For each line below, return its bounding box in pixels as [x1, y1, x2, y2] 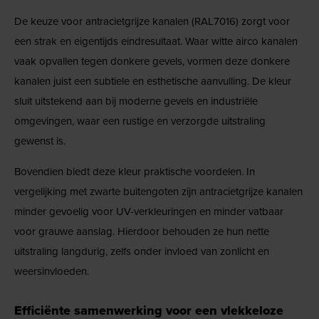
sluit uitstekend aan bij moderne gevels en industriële [14, 93, 258, 108]
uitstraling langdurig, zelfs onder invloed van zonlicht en [14, 244, 269, 258]
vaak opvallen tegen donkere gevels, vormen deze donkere [14, 53, 290, 68]
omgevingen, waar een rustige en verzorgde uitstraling [14, 113, 266, 128]
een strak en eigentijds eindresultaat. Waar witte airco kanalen [14, 33, 298, 48]
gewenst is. [14, 133, 66, 148]
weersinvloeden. [14, 263, 89, 278]
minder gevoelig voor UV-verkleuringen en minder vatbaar [14, 204, 283, 219]
